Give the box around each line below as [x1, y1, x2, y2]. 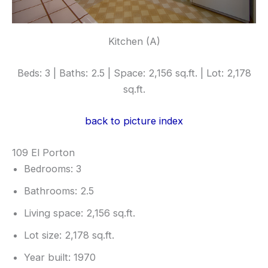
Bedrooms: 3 [24, 163, 81, 175]
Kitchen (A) [108, 35, 160, 47]
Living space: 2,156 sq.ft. [24, 207, 135, 220]
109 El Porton [12, 147, 75, 159]
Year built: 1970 [24, 251, 96, 264]
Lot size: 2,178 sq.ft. [24, 229, 114, 242]
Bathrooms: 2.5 [24, 185, 94, 197]
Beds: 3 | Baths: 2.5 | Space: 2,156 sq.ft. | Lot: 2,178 [17, 66, 251, 79]
